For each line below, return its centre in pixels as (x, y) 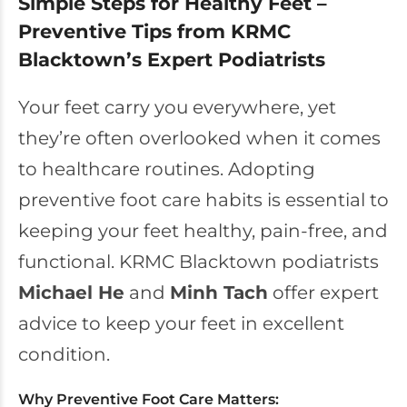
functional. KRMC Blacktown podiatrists (199, 262)
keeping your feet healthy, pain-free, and (203, 231)
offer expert (323, 293)
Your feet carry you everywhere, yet (177, 107)
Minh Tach (219, 293)
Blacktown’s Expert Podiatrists (172, 60)
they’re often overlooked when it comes (199, 138)
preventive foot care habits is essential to (203, 200)
